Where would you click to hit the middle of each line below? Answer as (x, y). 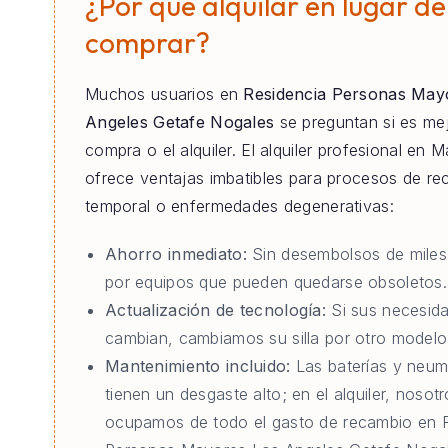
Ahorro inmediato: (176, 254)
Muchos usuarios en (164, 94)
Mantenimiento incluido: (198, 366)
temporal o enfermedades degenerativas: (239, 206)
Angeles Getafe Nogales (180, 122)
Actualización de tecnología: (215, 310)
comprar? (147, 42)
